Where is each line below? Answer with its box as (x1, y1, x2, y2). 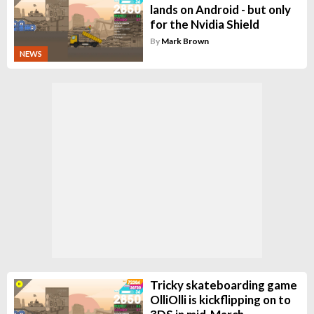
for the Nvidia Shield (149, 17, 259, 32)
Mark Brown (161, 36, 209, 47)
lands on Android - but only (149, 2, 291, 18)
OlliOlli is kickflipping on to (149, 292, 291, 308)
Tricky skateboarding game (149, 278, 297, 293)
